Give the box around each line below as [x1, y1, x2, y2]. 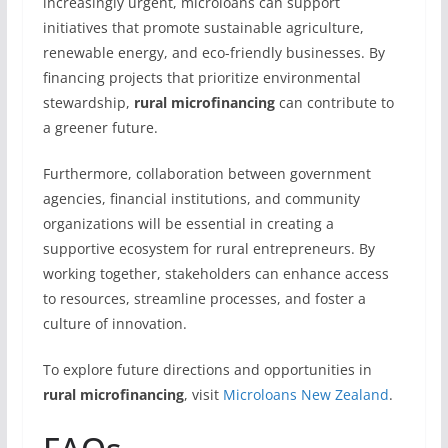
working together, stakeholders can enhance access [42, 264, 389, 283]
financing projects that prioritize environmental [42, 68, 361, 87]
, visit [183, 385, 223, 404]
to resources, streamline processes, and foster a [42, 289, 366, 308]
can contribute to [274, 93, 394, 112]
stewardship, [42, 93, 134, 112]
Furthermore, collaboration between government [42, 164, 371, 183]
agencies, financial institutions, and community [42, 189, 360, 208]
